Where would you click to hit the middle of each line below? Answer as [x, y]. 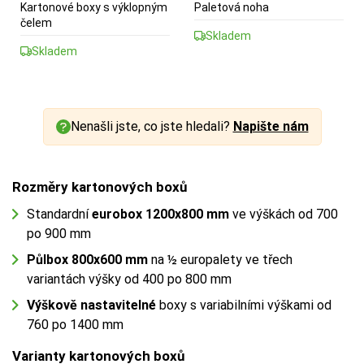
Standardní [59, 214]
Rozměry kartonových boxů [100, 186]
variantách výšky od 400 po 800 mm [129, 279]
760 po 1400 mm [75, 324]
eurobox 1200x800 [147, 214]
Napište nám [271, 126]
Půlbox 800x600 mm [87, 259]
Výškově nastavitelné [93, 305]
